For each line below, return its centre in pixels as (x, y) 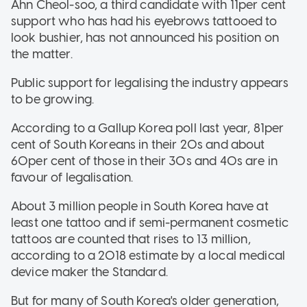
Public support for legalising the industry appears (150, 83)
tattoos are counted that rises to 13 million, (131, 240)
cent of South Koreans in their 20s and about (138, 145)
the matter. (42, 54)
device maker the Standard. (89, 272)
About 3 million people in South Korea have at (140, 207)
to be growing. (53, 100)
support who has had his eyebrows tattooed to (144, 22)
